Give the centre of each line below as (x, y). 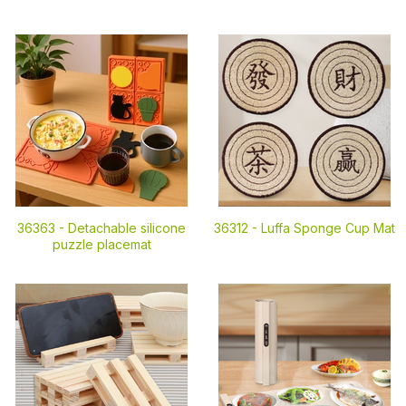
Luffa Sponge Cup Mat (328, 228)
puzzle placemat (101, 244)
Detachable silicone (127, 228)
